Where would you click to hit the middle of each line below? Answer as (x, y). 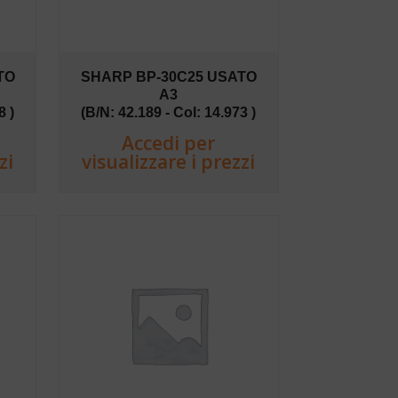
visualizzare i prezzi (169, 161)
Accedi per (169, 143)
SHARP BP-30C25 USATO (168, 76)
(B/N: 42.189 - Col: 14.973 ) (169, 112)
